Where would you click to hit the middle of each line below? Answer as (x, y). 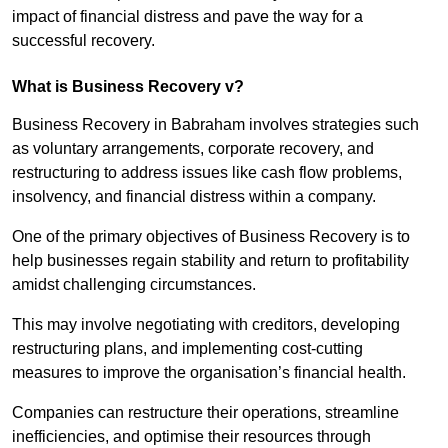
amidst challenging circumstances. (136, 285)
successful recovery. (83, 41)
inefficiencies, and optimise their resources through (191, 437)
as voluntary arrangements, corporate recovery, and (193, 149)
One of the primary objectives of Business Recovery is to (211, 237)
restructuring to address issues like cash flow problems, (207, 173)
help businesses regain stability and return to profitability (210, 261)
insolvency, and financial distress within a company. (194, 197)
